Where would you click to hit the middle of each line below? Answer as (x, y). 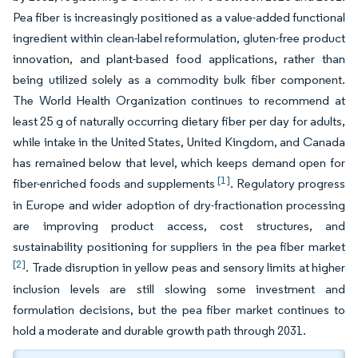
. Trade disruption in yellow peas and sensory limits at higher (185, 267)
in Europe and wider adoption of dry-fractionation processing (179, 205)
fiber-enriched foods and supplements (115, 183)
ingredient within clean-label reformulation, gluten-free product (179, 38)
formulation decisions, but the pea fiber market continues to (179, 310)
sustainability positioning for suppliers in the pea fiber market (179, 247)
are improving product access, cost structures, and (179, 226)
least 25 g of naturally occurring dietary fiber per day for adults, (179, 121)
